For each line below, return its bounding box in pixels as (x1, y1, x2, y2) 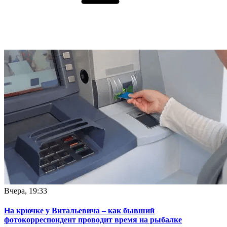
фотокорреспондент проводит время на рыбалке (4, 215, 182, 224)
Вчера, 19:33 (4, 186, 47, 195)
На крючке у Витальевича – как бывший (4, 206, 155, 215)
